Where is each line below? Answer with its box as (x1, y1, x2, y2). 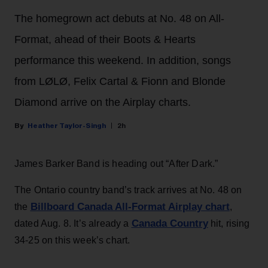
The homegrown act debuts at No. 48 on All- (14, 12, 224, 25)
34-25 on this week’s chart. (14, 234, 130, 245)
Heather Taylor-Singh (28, 121, 106, 129)
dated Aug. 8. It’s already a (14, 218, 132, 229)
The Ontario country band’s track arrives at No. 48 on (14, 184, 242, 195)
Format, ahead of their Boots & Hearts (14, 33, 196, 45)
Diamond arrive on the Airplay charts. (14, 96, 191, 108)
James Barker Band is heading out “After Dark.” (14, 158, 218, 169)
